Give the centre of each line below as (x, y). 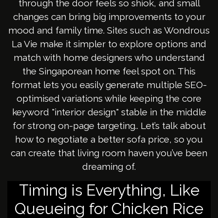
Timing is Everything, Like (109, 190)
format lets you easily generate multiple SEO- (109, 85)
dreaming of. (109, 167)
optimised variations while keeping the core (109, 99)
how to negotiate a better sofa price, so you (109, 139)
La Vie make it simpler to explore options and (109, 44)
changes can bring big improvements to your (109, 17)
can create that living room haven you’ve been (109, 153)
